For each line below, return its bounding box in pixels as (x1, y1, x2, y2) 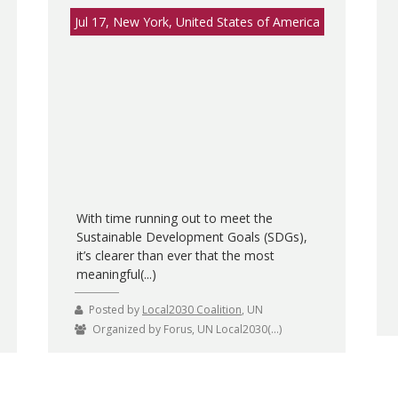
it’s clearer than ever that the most (76, 246, 275, 264)
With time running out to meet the (76, 209, 273, 227)
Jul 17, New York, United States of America (74, 12, 320, 30)
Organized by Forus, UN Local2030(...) (92, 321, 282, 337)
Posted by (89, 301, 142, 317)
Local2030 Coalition (142, 301, 242, 317)
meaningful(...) (76, 265, 156, 283)
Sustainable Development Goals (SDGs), (76, 227, 307, 245)
